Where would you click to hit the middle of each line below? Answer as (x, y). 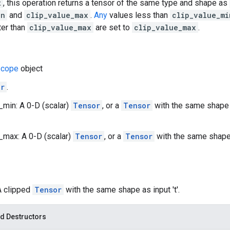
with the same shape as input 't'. (122, 190)
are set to (113, 27)
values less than (139, 15)
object (31, 69)
